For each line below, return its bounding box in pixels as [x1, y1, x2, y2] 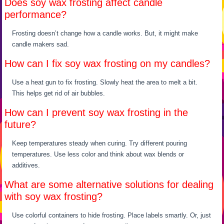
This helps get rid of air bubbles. [12, 89, 105, 97]
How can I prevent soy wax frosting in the [4, 106, 188, 118]
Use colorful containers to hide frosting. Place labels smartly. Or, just [12, 211, 211, 219]
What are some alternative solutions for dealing [4, 178, 214, 190]
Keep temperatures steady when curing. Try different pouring [12, 139, 187, 147]
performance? [4, 8, 67, 20]
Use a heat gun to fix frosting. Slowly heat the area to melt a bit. [12, 78, 198, 86]
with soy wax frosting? [4, 190, 103, 202]
